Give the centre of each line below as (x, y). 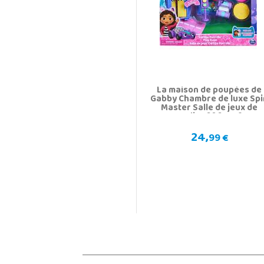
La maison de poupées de (209, 90)
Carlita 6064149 (209, 117)
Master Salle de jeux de (209, 108)
